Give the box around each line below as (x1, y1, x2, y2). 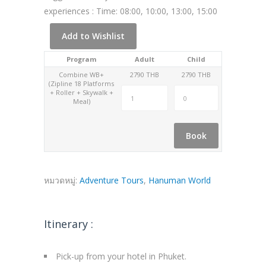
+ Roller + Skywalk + (49, 88, 113, 97)
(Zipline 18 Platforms (49, 79, 114, 88)
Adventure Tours (80, 175, 144, 186)
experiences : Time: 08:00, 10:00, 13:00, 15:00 (44, 5, 217, 17)
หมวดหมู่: (44, 175, 80, 186)
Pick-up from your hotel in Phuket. (56, 251, 186, 262)
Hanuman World (148, 175, 211, 186)
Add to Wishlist (62, 30, 125, 42)
